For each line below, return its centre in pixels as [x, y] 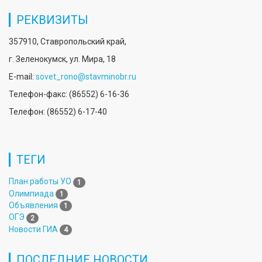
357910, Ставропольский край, [68, 42]
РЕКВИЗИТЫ [52, 20]
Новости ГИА [33, 229]
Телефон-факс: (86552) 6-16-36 [69, 94]
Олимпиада [31, 193]
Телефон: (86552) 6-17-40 [58, 112]
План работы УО [40, 182]
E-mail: [22, 77]
